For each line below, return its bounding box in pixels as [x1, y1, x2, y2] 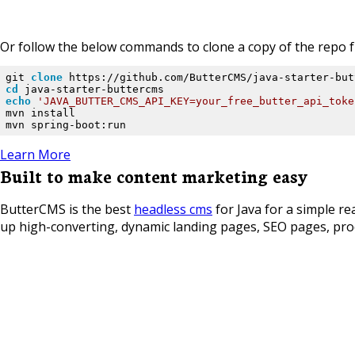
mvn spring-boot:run [5, 118, 126, 131]
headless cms [134, 200, 212, 218]
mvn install [5, 106, 75, 119]
